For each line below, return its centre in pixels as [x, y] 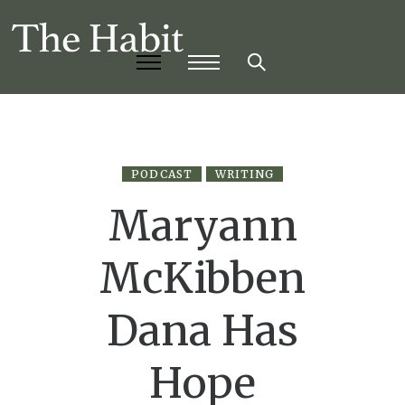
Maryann [202, 226]
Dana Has [202, 331]
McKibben [202, 279]
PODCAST [162, 174]
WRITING [245, 174]
